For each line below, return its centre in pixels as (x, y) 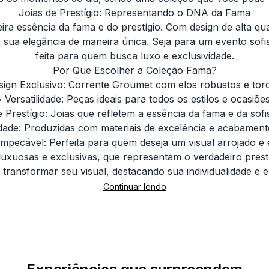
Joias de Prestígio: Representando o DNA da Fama (134, 13)
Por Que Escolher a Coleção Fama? (134, 70)
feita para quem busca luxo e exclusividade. (134, 56)
